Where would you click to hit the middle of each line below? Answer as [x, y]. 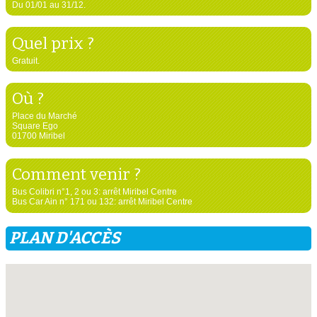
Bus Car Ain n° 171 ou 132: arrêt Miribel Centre [102, 202]
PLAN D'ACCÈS [65, 238]
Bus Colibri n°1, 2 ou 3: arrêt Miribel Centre [94, 192]
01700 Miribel [38, 136]
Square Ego [35, 126]
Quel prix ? [53, 43]
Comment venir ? [76, 174]
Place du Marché [44, 116]
